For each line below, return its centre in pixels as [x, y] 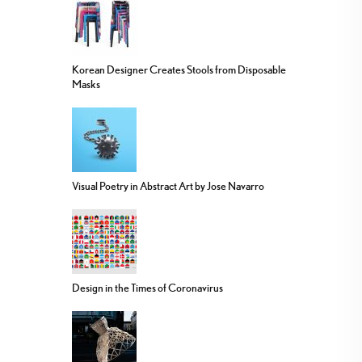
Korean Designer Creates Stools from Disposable [179, 69]
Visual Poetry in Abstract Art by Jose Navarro [168, 185]
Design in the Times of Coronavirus [147, 287]
